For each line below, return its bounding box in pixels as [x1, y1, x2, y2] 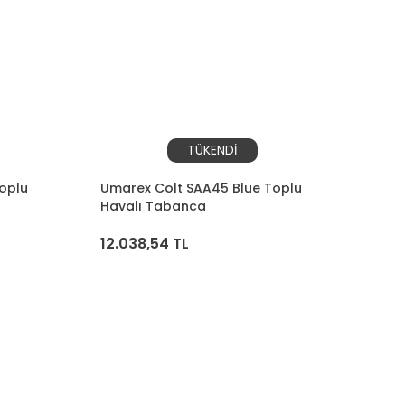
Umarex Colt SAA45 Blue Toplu [99, 178, 302, 197]
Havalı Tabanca [99, 196, 206, 215]
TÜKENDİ [187, 140, 238, 159]
